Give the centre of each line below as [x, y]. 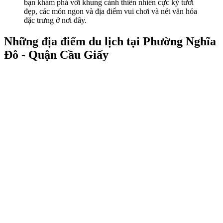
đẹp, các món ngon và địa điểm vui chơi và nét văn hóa [111, 11]
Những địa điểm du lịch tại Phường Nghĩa [110, 41]
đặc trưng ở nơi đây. [55, 20]
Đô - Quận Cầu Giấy [56, 55]
